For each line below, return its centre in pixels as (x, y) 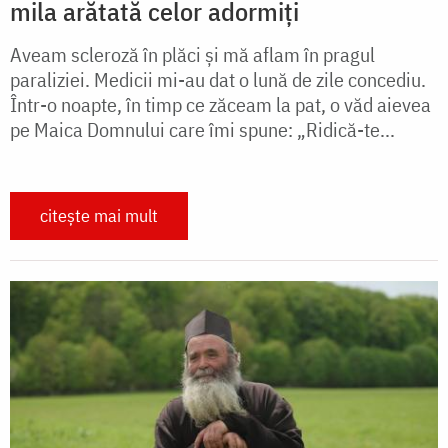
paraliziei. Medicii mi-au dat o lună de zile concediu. (218, 80)
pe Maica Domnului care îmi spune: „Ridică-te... (202, 130)
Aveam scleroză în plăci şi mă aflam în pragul (192, 55)
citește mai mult (99, 216)
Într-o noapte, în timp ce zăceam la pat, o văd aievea (220, 105)
